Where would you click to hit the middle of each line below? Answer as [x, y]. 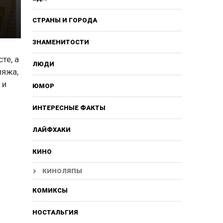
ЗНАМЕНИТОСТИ [60, 42]
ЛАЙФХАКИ [51, 129]
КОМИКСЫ [50, 190]
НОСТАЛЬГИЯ [55, 212]
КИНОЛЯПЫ [62, 171]
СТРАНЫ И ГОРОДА [64, 20]
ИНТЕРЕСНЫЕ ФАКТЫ [69, 108]
